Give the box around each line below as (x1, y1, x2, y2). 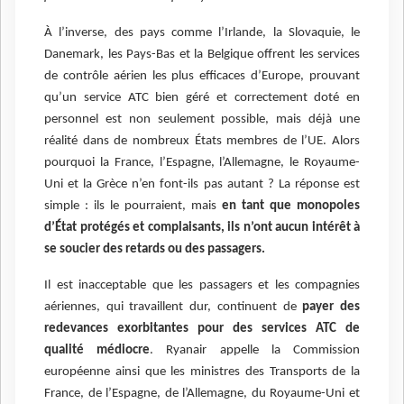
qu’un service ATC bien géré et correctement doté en (44, 90, 360, 105)
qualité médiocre (44, 344, 151, 358)
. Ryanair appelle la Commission (150, 344, 361, 358)
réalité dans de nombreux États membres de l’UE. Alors (44, 133, 360, 148)
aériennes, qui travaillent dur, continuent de (44, 300, 303, 315)
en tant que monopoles (222, 198, 360, 213)
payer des (302, 300, 361, 315)
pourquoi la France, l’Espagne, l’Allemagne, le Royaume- (44, 155, 360, 170)
